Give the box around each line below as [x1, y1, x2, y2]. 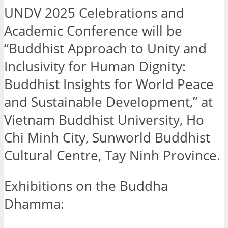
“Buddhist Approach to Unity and [4, 39, 207, 58]
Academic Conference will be [4, 21, 182, 40]
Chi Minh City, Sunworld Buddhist [4, 128, 210, 147]
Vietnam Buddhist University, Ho [4, 110, 204, 129]
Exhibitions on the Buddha [4, 177, 168, 195]
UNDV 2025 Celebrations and [4, 4, 184, 22]
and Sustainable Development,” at [4, 93, 213, 111]
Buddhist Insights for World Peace [4, 75, 214, 93]
